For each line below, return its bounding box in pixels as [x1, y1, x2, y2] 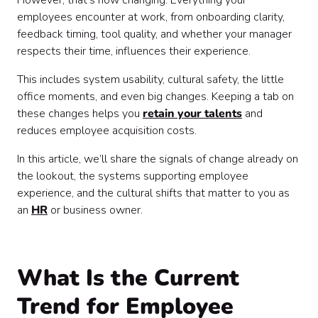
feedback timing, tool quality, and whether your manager [17, 26, 292, 42]
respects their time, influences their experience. [17, 43, 251, 59]
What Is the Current [17, 263, 239, 293]
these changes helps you [17, 106, 143, 121]
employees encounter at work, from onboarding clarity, [17, 9, 285, 25]
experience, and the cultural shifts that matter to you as [17, 185, 290, 201]
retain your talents [143, 106, 242, 121]
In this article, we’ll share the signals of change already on [17, 151, 298, 167]
